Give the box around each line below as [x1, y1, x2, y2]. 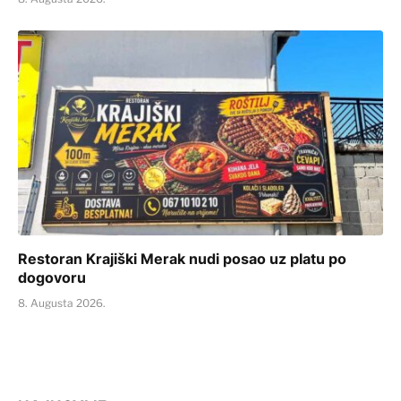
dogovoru [18, 269, 86, 287]
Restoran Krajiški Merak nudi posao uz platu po [18, 250, 346, 269]
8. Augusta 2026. [18, 296, 106, 311]
